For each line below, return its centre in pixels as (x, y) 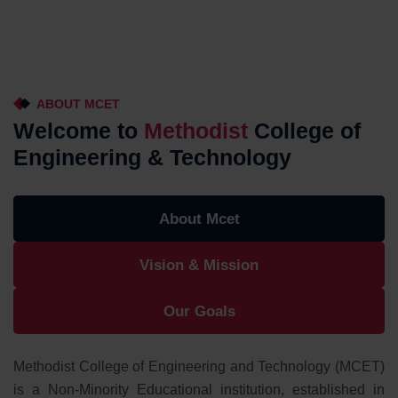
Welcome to (79, 131)
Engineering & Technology (152, 158)
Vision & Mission (199, 266)
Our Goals (199, 312)
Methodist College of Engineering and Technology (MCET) (199, 367)
